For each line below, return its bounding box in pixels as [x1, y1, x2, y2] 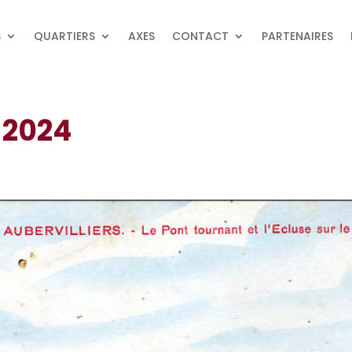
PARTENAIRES [262, 27, 334, 44]
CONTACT [172, 27, 229, 44]
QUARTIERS [34, 27, 96, 44]
